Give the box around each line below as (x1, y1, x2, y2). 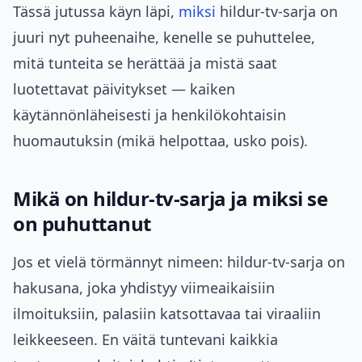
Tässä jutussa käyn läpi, (13, 2, 179, 22)
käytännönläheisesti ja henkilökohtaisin (13, 105, 286, 125)
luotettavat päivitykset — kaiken (13, 79, 235, 99)
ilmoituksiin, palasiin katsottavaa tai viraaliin (13, 304, 321, 324)
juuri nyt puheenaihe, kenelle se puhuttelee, (13, 27, 315, 48)
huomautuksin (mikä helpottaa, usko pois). (13, 131, 308, 151)
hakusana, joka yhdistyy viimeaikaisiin (13, 278, 275, 298)
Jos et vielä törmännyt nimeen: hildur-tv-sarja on (13, 252, 345, 272)
